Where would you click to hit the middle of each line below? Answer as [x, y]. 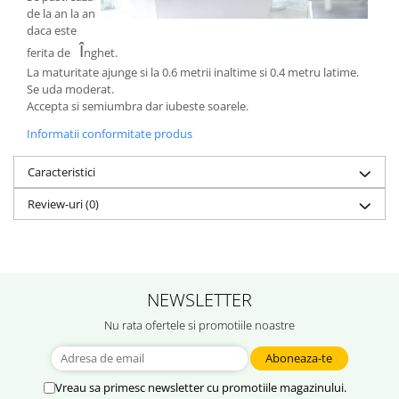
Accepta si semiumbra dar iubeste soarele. [139, 106]
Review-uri [57, 204]
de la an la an [61, 13]
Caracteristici [61, 172]
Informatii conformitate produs [110, 134]
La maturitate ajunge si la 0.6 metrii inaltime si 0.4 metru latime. [193, 72]
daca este [52, 30]
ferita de [49, 53]
